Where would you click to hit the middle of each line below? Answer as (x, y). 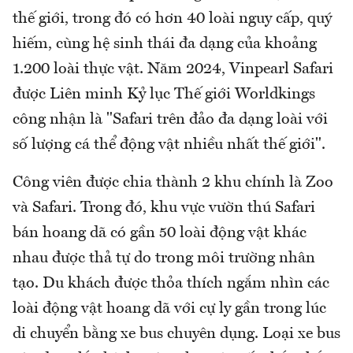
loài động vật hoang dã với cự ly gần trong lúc (169, 309)
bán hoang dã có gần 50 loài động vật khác (160, 234)
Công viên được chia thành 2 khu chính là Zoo (173, 183)
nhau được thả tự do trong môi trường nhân (164, 259)
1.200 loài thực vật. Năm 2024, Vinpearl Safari (173, 70)
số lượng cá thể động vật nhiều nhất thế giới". (171, 145)
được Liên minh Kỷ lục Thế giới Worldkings (164, 95)
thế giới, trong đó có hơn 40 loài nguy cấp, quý (172, 19)
